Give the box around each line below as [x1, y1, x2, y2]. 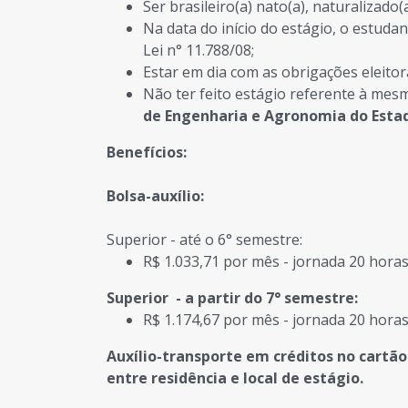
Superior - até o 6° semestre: [107, 229, 302, 250]
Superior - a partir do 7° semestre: [107, 288, 358, 308]
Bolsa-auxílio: [107, 186, 204, 206]
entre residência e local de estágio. [107, 368, 363, 388]
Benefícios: [107, 142, 187, 162]
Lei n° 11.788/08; [143, 40, 254, 60]
